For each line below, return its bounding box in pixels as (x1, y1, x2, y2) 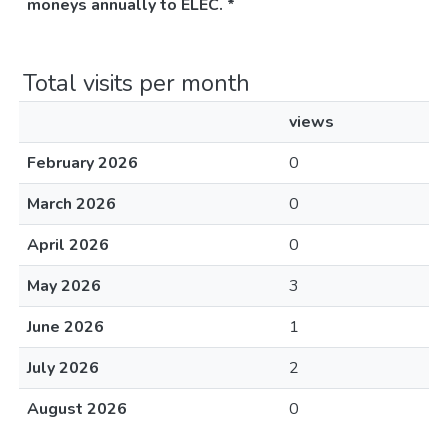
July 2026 (27, 357, 99, 379)
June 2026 (27, 316, 104, 338)
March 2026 (27, 193, 116, 215)
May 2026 (27, 275, 101, 297)
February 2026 (27, 152, 138, 174)
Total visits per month (23, 67, 250, 99)
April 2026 (27, 234, 109, 256)
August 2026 (27, 398, 127, 420)
